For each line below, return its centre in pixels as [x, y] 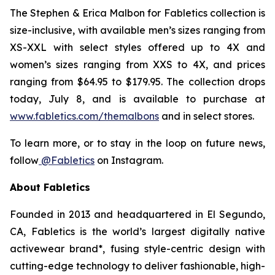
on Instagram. [129, 160]
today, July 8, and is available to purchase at [137, 99]
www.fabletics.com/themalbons [84, 116]
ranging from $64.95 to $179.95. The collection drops [137, 82]
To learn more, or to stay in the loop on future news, [137, 143]
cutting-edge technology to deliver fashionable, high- [137, 266]
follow [24, 160]
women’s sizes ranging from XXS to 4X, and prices [137, 64]
